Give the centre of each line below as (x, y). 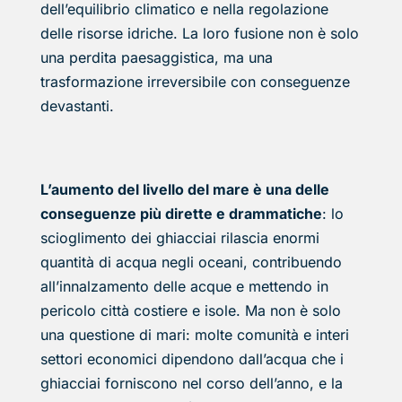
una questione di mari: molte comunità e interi (194, 335)
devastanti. (77, 106)
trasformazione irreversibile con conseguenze (195, 82)
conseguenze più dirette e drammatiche (181, 214)
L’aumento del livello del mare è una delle (184, 190)
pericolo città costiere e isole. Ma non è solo (190, 311)
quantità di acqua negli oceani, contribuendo (191, 262)
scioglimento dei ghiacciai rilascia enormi (179, 238)
